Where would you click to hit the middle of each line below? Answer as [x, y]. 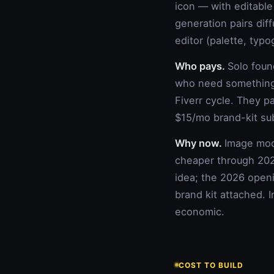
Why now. [200, 143]
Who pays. [201, 66]
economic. [200, 212]
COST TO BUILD [211, 265]
